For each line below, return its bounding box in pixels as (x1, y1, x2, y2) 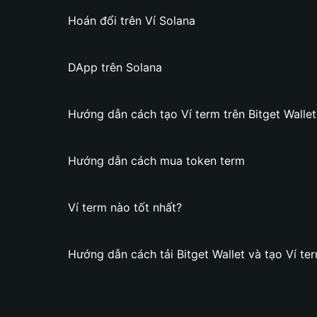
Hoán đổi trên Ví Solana (68, 13, 195, 28)
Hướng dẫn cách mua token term (68, 154, 245, 168)
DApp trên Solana (68, 60, 162, 74)
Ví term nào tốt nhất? (68, 200, 182, 214)
